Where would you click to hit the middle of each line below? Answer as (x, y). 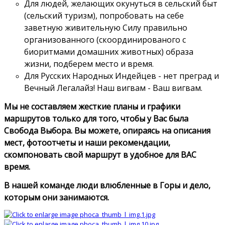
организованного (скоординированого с (105, 39)
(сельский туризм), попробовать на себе (104, 15)
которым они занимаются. (57, 197)
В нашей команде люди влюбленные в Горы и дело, (107, 185)
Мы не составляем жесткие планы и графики (92, 106)
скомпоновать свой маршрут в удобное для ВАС (100, 154)
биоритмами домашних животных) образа (109, 51)
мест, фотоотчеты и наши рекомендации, (87, 142)
